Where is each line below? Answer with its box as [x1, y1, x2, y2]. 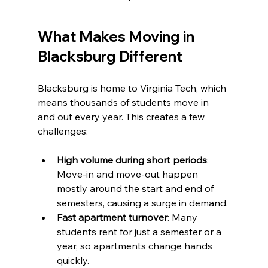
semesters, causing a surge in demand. [56, 197, 228, 209]
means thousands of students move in [37, 96, 211, 109]
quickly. [56, 254, 89, 267]
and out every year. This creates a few [37, 111, 207, 123]
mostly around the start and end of [56, 182, 216, 195]
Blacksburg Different [37, 47, 182, 66]
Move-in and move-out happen [56, 168, 200, 181]
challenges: [37, 125, 88, 138]
